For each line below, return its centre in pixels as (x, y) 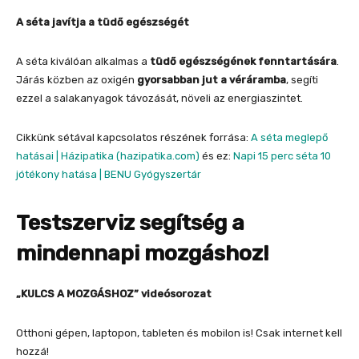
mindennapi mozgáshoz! (143, 253)
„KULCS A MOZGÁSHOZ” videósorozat (114, 293)
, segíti (302, 79)
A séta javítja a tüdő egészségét (103, 22)
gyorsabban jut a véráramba (212, 79)
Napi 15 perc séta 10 (282, 155)
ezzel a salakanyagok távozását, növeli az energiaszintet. (159, 98)
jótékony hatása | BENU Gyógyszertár (109, 174)
